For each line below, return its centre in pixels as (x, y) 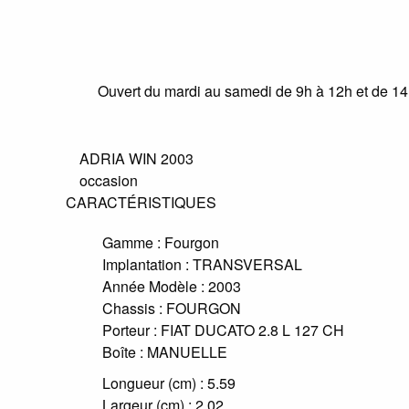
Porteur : (130, 330)
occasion (109, 180)
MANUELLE (187, 352)
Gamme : (131, 242)
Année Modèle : (153, 286)
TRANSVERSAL (247, 264)
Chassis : (132, 308)
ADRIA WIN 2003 (136, 158)
